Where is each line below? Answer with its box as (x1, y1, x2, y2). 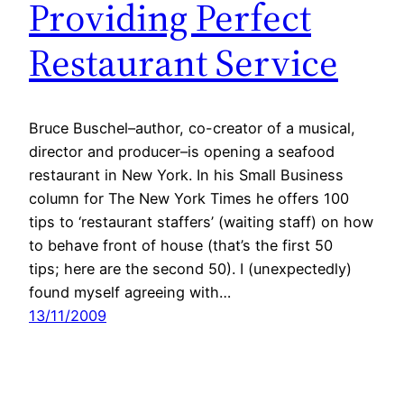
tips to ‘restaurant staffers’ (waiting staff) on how (29, 213, 373, 232)
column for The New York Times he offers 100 (29, 189, 349, 208)
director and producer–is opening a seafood (29, 142, 335, 161)
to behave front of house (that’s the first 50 (29, 236, 333, 255)
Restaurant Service (29, 36, 338, 89)
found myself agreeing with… (29, 283, 231, 302)
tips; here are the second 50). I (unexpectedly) (29, 260, 352, 279)
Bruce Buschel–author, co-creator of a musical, (29, 119, 355, 138)
